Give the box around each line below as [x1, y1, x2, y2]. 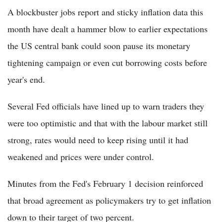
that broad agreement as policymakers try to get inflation [7, 194, 211, 206]
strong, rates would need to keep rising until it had [7, 133, 188, 146]
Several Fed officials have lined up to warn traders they [7, 100, 204, 112]
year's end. [7, 73, 45, 85]
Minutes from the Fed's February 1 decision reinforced [7, 177, 203, 189]
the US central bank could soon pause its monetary [7, 39, 190, 52]
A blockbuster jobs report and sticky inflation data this [7, 5, 203, 18]
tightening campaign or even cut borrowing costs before [7, 56, 207, 68]
